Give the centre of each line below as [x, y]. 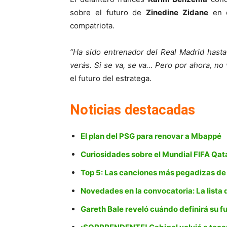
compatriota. [92, 26]
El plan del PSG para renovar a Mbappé [151, 136]
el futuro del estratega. [111, 79]
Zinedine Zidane [177, 13]
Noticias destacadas [133, 110]
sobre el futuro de [108, 13]
